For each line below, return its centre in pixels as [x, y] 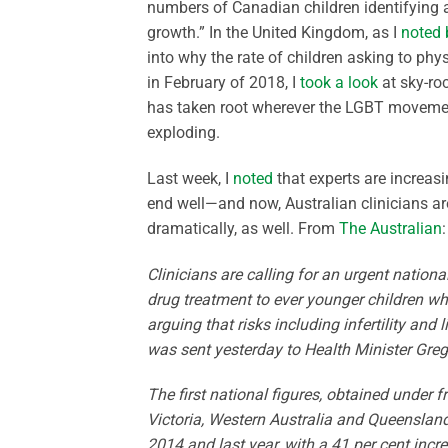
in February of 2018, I [223, 83]
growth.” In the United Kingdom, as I [274, 33]
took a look [339, 83]
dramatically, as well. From [243, 228]
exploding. [183, 133]
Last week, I [190, 178]
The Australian [390, 228]
